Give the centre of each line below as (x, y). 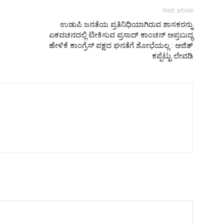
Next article (178, 10)
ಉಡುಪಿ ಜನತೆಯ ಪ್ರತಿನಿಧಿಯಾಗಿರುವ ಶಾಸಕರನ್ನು (126, 24)
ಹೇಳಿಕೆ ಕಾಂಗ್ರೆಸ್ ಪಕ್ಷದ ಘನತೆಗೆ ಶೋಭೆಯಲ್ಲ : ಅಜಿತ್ (121, 45)
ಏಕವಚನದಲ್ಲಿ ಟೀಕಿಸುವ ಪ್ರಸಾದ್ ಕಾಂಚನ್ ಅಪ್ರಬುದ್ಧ (121, 35)
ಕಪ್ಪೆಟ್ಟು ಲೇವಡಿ (172, 56)
